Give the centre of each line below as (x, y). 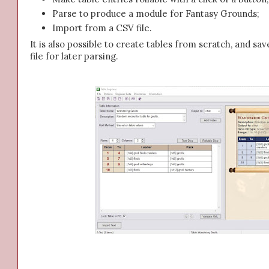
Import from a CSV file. (102, 28)
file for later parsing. (74, 56)
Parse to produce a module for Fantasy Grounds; (156, 14)
